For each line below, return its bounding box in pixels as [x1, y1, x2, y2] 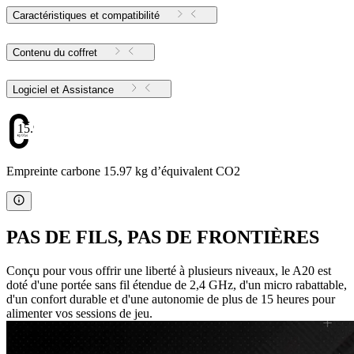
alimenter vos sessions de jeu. [6, 306, 153, 320]
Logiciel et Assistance [62, 83, 114, 96]
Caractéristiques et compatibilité [13, 9, 160, 21]
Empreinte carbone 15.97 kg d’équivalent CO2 [6, 164, 240, 178]
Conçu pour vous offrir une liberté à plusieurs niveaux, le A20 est [6, 263, 331, 277]
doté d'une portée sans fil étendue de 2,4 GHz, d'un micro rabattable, [6, 277, 347, 292]
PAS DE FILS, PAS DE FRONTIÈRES [6, 226, 319, 247]
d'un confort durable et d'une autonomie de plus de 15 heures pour [6, 292, 335, 306]
